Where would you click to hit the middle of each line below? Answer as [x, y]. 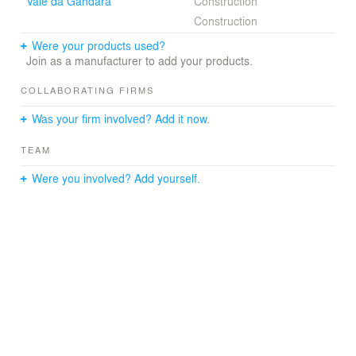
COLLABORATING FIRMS [87, 89]
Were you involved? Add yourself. [116, 178]
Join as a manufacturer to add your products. [139, 60]
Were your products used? [99, 45]
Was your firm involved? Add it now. [121, 118]
